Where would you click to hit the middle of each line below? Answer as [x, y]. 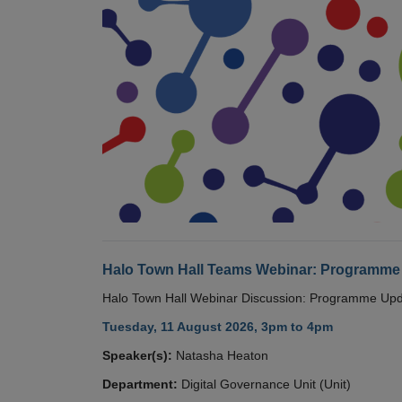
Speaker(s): [137, 355]
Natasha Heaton [222, 355]
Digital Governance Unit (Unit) [266, 384]
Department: [140, 384]
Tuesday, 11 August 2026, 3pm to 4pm [218, 326]
